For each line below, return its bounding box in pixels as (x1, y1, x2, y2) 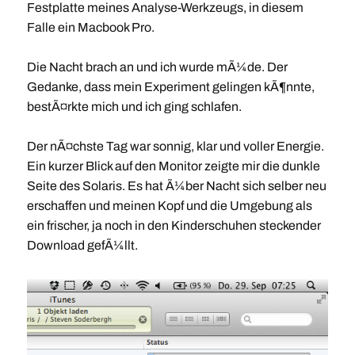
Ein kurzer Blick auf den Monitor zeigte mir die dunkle (26, 159, 320, 174)
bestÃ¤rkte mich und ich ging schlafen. (26, 100, 242, 114)
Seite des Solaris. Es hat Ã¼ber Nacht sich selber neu (26, 179, 326, 193)
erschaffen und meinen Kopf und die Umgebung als (26, 199, 312, 213)
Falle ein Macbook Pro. (26, 21, 155, 35)
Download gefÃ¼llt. (26, 239, 138, 253)
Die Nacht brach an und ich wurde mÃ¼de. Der (26, 60, 288, 74)
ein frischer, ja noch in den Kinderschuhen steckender (26, 219, 321, 233)
